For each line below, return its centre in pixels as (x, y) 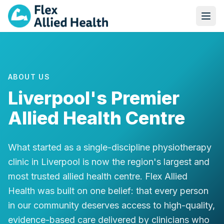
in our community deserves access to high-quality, (111, 205)
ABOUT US (29, 77)
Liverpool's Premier (94, 98)
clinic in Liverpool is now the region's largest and (109, 162)
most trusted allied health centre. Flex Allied (98, 176)
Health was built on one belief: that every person (108, 191)
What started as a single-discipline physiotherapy (110, 147)
